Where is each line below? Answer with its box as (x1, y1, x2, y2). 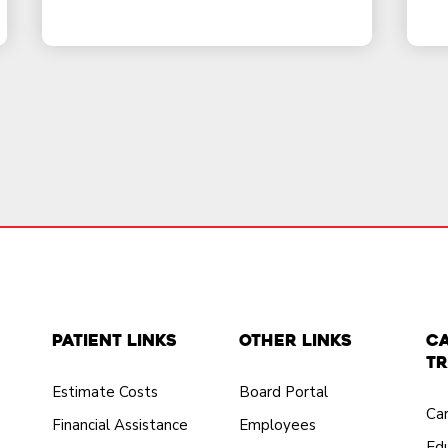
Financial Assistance (51, 414, 188, 435)
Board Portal (238, 381, 328, 402)
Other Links (238, 329, 352, 351)
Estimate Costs (51, 381, 158, 402)
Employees (238, 414, 316, 435)
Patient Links (51, 329, 177, 351)
